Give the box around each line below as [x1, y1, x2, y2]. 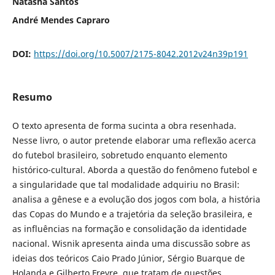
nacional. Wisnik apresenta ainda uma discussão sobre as [12, 237, 250, 249]
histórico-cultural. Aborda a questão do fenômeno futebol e [12, 163, 257, 176]
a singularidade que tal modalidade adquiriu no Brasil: [12, 178, 239, 190]
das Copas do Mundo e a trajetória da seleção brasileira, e [12, 207, 252, 220]
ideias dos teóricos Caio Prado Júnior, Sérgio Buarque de [12, 252, 245, 264]
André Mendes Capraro [12, 14, 110, 26]
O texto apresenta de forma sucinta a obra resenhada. [12, 119, 236, 131]
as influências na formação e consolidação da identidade [12, 222, 247, 234]
